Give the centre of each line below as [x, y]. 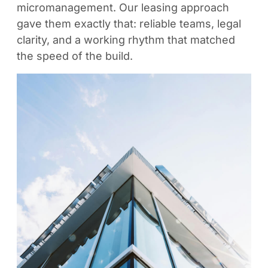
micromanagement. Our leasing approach [123, 7]
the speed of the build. [75, 56]
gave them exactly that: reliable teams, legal [129, 24]
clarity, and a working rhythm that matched [126, 40]
